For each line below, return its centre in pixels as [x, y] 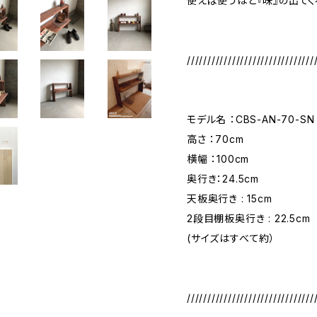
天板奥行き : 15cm [230, 198]
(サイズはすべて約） [231, 238]
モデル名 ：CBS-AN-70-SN [251, 119]
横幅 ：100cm [218, 159]
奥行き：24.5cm [223, 179]
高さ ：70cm [215, 139]
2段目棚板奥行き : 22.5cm [249, 218]
